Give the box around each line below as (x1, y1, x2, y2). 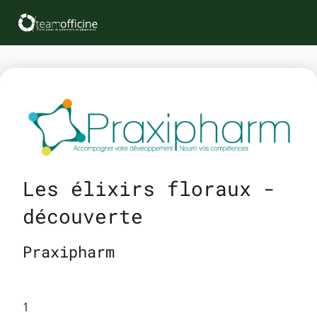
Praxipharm (23, 241, 115, 263)
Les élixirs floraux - (23, 175, 275, 202)
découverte (23, 203, 143, 230)
